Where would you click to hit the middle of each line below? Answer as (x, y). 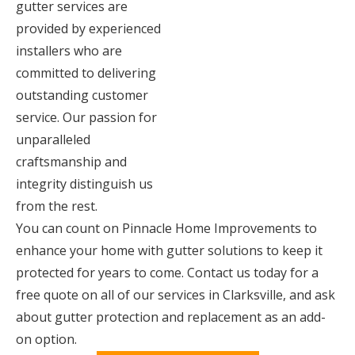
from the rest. (57, 206)
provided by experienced (88, 29)
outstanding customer (82, 95)
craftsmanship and (71, 162)
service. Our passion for (86, 117)
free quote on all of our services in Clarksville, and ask (176, 295)
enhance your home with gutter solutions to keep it (169, 250)
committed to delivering (86, 73)
